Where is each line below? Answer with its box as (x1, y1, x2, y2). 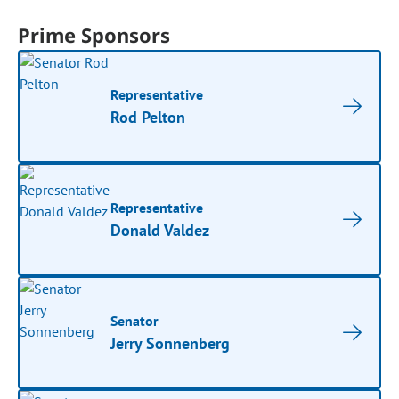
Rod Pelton (110, 107, 186, 127)
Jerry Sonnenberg (110, 333, 231, 354)
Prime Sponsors (18, 21, 171, 48)
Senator (110, 312, 159, 330)
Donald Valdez (110, 220, 210, 240)
